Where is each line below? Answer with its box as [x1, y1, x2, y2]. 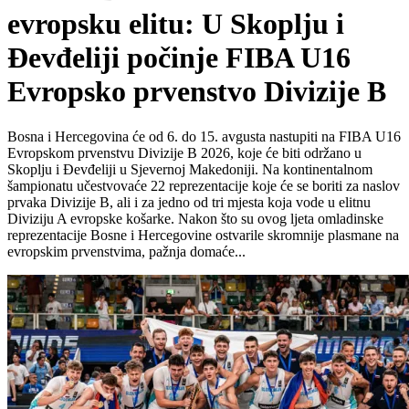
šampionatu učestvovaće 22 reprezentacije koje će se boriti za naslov [7, 177, 400, 194]
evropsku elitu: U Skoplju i [7, 7, 344, 41]
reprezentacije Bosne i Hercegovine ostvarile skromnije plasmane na [7, 226, 399, 243]
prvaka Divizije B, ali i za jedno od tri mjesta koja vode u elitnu [7, 194, 371, 210]
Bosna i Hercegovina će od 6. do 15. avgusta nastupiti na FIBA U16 [7, 128, 401, 144]
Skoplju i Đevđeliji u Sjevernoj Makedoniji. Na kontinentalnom [7, 161, 372, 177]
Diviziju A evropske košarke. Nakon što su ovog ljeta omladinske [7, 210, 383, 226]
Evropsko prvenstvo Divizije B [7, 75, 386, 109]
